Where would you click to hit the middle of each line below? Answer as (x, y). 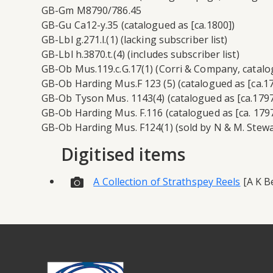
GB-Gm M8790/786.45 (91, 10)
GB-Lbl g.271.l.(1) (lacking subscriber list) (135, 39)
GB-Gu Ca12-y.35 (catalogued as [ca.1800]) (138, 25)
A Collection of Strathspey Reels (167, 181)
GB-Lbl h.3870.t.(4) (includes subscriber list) (140, 54)
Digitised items (123, 154)
